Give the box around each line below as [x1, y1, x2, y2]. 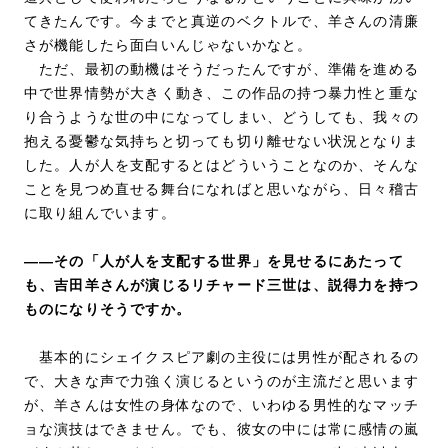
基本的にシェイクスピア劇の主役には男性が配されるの [23, 348, 420, 365]
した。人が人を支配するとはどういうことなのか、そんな [23, 156, 420, 173]
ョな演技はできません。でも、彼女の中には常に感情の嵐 [23, 420, 420, 437]
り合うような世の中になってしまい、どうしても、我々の [23, 108, 420, 125]
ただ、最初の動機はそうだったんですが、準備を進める [23, 60, 420, 77]
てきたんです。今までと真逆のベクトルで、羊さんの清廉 [23, 12, 420, 29]
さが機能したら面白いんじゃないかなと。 [23, 36, 313, 53]
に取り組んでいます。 [23, 204, 176, 221]
